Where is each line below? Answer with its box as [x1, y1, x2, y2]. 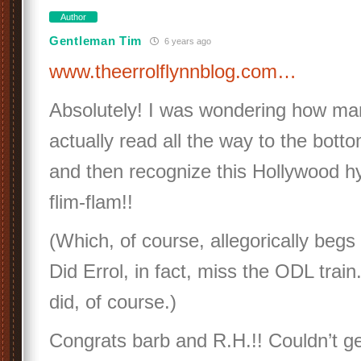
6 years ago [162, 35, 212, 46]
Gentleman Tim [49, 33, 143, 48]
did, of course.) [49, 291, 176, 313]
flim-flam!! [49, 191, 133, 213]
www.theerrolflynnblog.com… [49, 60, 297, 82]
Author [60, 12, 86, 22]
